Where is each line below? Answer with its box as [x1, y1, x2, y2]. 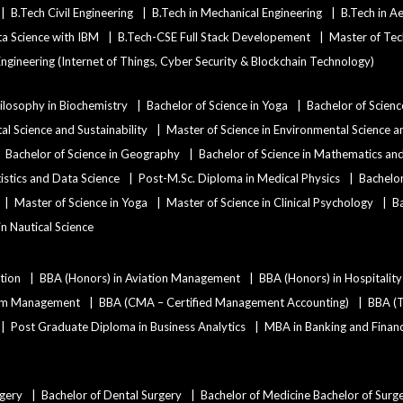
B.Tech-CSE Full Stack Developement [118, 30, 310, 44]
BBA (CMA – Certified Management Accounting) [99, 295, 349, 309]
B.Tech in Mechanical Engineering [152, 5, 322, 20]
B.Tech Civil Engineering [11, 5, 133, 20]
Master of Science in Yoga [14, 195, 148, 210]
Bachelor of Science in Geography [5, 147, 180, 161]
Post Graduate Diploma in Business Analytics [11, 319, 246, 334]
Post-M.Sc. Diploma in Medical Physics [139, 171, 340, 185]
